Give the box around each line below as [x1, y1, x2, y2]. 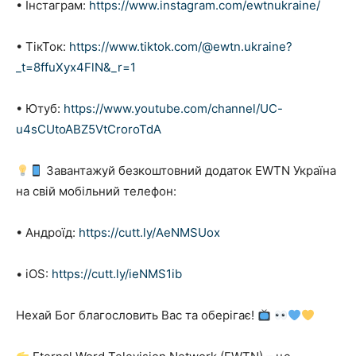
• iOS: [16, 266, 52, 282]
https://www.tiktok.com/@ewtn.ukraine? [69, 39, 292, 55]
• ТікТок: [16, 39, 69, 55]
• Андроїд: [16, 225, 79, 241]
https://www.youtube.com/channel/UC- [64, 101, 283, 117]
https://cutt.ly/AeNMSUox [79, 225, 220, 241]
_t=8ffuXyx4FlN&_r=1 [16, 60, 136, 75]
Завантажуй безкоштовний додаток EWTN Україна [43, 163, 337, 179]
